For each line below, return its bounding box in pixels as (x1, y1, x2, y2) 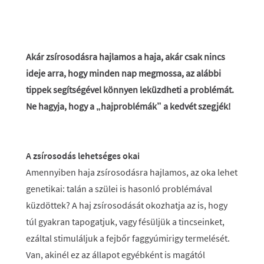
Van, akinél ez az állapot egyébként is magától (26, 249, 205, 260)
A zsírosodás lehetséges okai (26, 150, 140, 161)
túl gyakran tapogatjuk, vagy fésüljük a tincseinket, (26, 216, 225, 227)
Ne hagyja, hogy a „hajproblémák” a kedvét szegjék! (26, 100, 231, 112)
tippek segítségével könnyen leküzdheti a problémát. (26, 84, 234, 95)
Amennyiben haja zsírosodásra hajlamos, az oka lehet (26, 166, 237, 178)
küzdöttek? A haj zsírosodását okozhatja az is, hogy (26, 199, 227, 211)
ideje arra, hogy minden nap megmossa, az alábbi (26, 67, 221, 79)
